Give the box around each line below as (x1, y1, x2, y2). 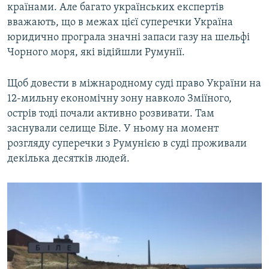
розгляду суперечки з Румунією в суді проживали (7, 138, 247, 150)
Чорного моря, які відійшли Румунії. (7, 47, 185, 59)
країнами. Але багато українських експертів (7, 2, 224, 14)
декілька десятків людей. (7, 153, 130, 165)
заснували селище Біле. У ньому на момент (7, 123, 219, 135)
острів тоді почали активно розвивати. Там (7, 108, 214, 120)
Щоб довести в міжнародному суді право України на (7, 78, 261, 90)
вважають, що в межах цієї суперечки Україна (7, 17, 233, 29)
